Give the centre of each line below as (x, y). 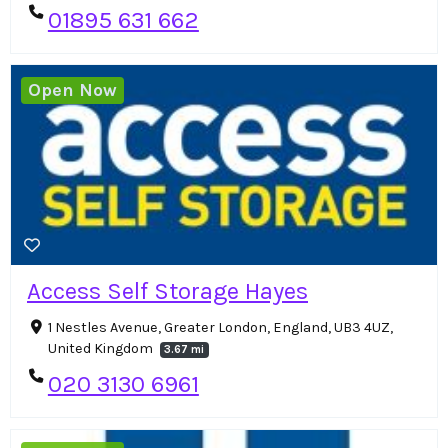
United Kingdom (101, 349)
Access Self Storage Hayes (167, 291)
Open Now (73, 90)
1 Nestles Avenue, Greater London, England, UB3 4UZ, (220, 328)
